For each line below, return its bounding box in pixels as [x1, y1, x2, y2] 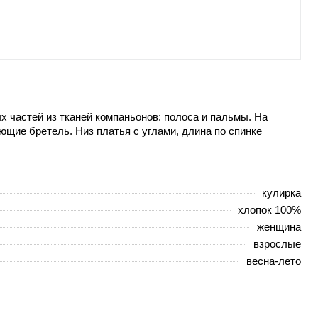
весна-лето [246, 254, 301, 267]
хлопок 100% [238, 203, 301, 216]
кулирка [262, 186, 301, 199]
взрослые [253, 237, 301, 250]
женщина [257, 220, 301, 233]
